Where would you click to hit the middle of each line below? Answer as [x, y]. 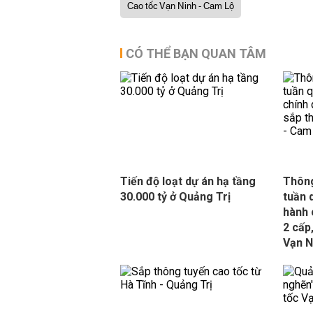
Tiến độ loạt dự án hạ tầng [188, 181]
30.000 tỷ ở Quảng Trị [175, 197]
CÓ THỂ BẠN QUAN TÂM [196, 53]
